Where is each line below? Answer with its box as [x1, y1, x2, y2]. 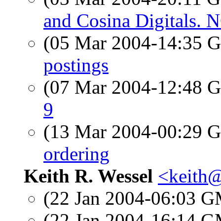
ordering [43, 143, 110, 164]
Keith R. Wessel [24, 165, 153, 186]
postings [43, 54, 109, 75]
